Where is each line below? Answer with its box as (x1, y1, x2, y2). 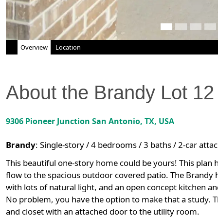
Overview (20, 43, 48, 52)
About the (6, 82, 94, 104)
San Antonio (92, 116, 140, 127)
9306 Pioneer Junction (6, 116, 90, 127)
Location (55, 43, 81, 52)
